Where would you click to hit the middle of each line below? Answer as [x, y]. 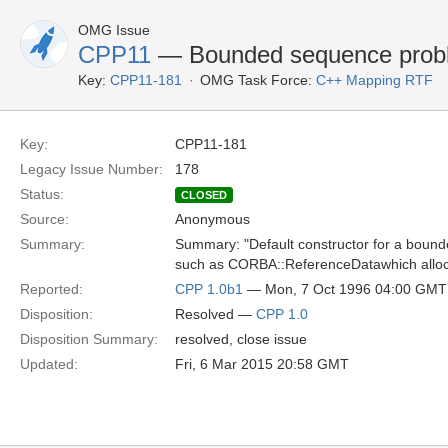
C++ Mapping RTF [374, 80]
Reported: [51, 289]
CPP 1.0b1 [209, 289]
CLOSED [204, 195]
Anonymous [212, 219]
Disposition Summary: [89, 339]
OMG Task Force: [256, 80]
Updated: [49, 364]
